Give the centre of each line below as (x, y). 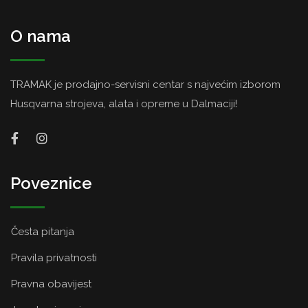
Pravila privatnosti (54, 257)
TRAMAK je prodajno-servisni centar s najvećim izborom (145, 84)
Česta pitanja (43, 231)
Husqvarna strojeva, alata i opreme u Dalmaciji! (124, 103)
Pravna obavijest (51, 284)
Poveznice (51, 183)
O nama (41, 36)
